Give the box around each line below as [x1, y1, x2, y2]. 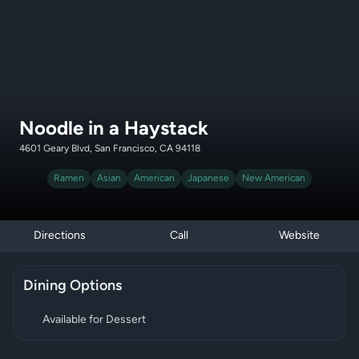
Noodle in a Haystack [19, 120, 208, 139]
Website [278, 230, 320, 242]
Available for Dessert [42, 314, 146, 326]
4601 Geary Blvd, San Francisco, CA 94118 [19, 144, 200, 154]
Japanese [188, 174, 229, 184]
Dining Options [23, 279, 122, 294]
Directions [34, 230, 87, 242]
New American [242, 174, 305, 184]
